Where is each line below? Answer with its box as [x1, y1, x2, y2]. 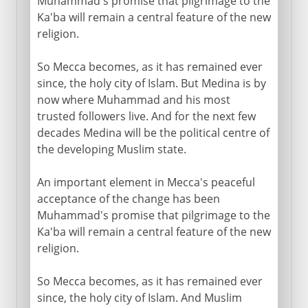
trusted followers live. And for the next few [36, 108, 256, 124]
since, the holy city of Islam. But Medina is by [36, 75, 266, 91]
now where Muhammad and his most [36, 91, 230, 107]
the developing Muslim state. [36, 141, 186, 157]
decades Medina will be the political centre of [36, 124, 269, 140]
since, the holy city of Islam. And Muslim [36, 289, 242, 305]
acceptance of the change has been [36, 190, 220, 206]
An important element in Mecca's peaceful [36, 174, 255, 190]
